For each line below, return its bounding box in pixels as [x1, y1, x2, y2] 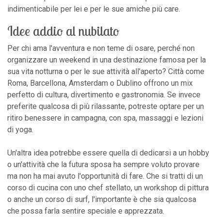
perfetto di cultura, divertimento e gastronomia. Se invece [7, 90, 201, 99]
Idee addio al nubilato [7, 22, 119, 39]
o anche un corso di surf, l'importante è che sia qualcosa [7, 194, 196, 204]
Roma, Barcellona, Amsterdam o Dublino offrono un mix [7, 78, 193, 88]
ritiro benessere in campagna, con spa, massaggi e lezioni [7, 113, 203, 123]
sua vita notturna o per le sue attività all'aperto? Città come [7, 66, 204, 76]
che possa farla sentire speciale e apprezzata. [7, 206, 164, 216]
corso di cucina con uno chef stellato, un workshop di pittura [7, 183, 209, 192]
